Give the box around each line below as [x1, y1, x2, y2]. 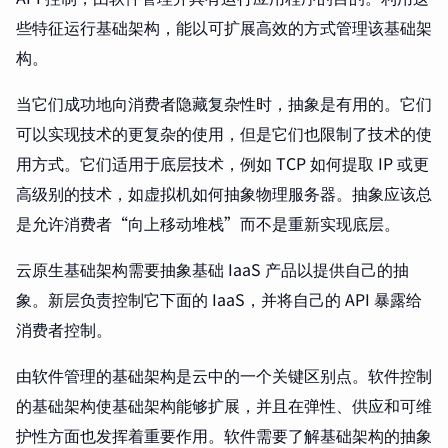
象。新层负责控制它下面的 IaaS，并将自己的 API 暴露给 [16, 287, 422, 312]
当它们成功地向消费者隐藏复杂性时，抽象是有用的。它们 [16, 91, 432, 116]
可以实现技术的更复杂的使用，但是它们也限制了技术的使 [16, 121, 432, 146]
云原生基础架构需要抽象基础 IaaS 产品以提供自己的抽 [16, 257, 409, 282]
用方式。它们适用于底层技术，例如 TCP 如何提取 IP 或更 [16, 151, 429, 176]
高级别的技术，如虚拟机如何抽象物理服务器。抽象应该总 [16, 181, 432, 206]
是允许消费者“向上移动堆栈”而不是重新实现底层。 [16, 211, 400, 236]
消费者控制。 [16, 317, 112, 342]
